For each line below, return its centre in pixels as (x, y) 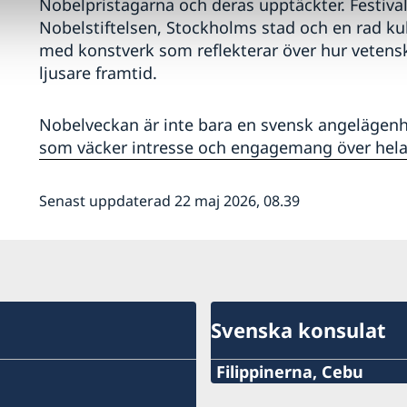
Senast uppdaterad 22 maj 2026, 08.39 (169, 201)
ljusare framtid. (100, 73)
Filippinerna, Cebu (289, 371)
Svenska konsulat (298, 330)
